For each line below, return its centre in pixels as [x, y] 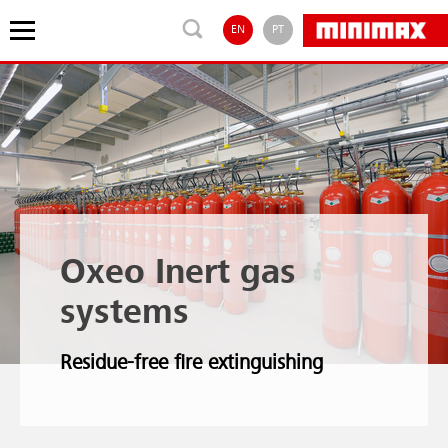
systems [124, 313]
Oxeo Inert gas [178, 273]
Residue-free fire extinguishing [191, 363]
